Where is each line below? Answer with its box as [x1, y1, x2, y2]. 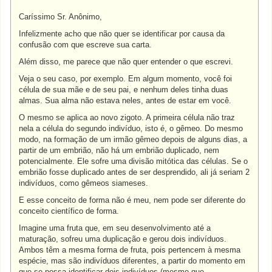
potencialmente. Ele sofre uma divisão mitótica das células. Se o [19, 157, 248, 166]
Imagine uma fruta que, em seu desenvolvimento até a [19, 223, 211, 233]
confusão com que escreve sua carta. [19, 40, 152, 49]
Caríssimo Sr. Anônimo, [19, 12, 103, 21]
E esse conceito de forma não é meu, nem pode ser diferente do [19, 195, 246, 205]
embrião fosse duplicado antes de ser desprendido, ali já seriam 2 [19, 168, 250, 177]
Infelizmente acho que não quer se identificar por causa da [19, 29, 225, 38]
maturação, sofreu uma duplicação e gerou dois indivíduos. [19, 234, 227, 243]
